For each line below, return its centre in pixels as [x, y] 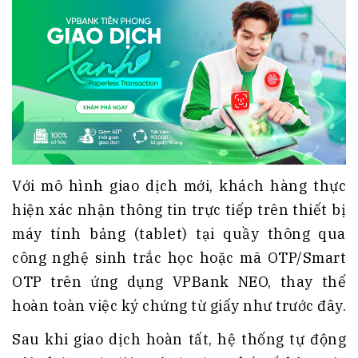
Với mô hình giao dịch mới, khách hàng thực [179, 186]
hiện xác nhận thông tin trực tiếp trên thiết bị [179, 210]
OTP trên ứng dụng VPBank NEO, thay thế [179, 282]
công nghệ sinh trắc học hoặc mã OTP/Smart [179, 258]
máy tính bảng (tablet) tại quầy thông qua [179, 234]
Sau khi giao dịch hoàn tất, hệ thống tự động [179, 340]
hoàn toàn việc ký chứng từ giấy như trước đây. [179, 306]
